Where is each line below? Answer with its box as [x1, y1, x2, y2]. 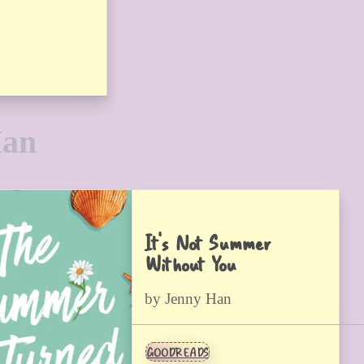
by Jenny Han [145, 290, 232, 308]
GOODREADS [146, 342, 209, 361]
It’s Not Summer [145, 227, 270, 258]
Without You [145, 249, 236, 279]
